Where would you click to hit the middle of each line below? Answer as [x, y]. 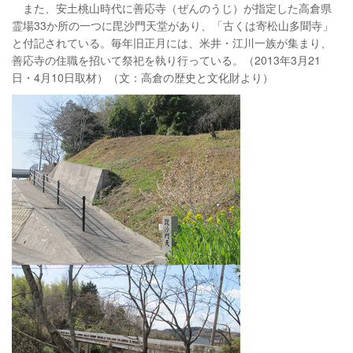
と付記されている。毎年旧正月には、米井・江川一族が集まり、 [172, 42]
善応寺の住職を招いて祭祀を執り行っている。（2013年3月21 [166, 59]
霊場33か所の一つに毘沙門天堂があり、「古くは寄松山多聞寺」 [173, 25]
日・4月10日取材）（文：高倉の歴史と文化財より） [143, 77]
